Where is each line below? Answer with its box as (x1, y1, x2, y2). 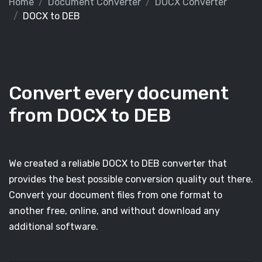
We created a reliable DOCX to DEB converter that (9, 158, 227, 169)
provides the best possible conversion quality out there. (9, 174, 253, 185)
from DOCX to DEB (9, 104, 171, 126)
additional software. (9, 221, 98, 232)
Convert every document (9, 82, 229, 104)
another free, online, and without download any (9, 205, 220, 216)
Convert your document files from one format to (9, 189, 222, 201)
